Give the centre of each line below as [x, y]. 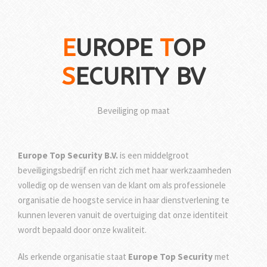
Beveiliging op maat [133, 110]
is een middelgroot [153, 155]
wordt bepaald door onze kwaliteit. [82, 229]
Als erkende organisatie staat [73, 256]
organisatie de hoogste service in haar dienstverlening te [124, 200]
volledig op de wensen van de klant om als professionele [122, 185]
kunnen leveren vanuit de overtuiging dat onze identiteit [123, 215]
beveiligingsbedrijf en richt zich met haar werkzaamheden [125, 170]
